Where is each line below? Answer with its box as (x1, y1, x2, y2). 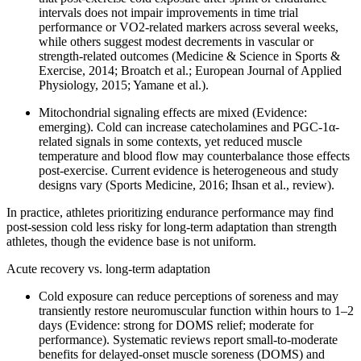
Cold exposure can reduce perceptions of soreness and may (39, 288, 338, 303)
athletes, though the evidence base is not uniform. (6, 234, 256, 248)
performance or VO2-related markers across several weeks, (39, 19, 338, 34)
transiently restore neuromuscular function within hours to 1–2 (39, 303, 354, 317)
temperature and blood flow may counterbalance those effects (39, 148, 350, 163)
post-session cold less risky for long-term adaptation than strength (6, 219, 337, 234)
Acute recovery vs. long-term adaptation (6, 261, 210, 276)
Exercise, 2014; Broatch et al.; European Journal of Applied (39, 63, 342, 77)
